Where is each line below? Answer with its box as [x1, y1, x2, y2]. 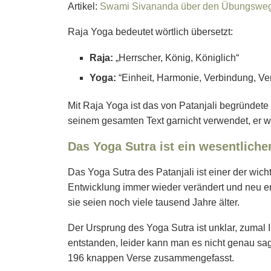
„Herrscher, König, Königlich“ [113, 53, 239, 64]
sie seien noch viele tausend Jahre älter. [68, 197, 240, 208]
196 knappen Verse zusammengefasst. [68, 253, 234, 264]
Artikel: [68, 1, 97, 12]
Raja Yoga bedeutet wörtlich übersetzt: [68, 27, 233, 38]
